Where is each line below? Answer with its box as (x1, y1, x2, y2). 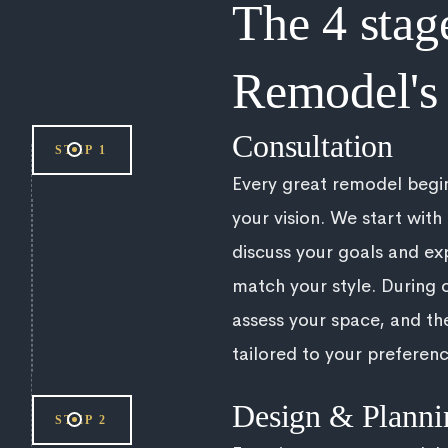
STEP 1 (55, 142, 108, 157)
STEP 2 (55, 412, 108, 427)
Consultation (232, 127, 394, 164)
